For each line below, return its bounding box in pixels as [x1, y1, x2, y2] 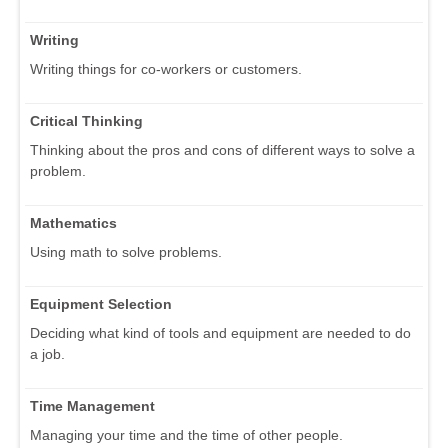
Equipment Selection [30, 296, 172, 313]
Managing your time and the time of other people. [30, 427, 343, 444]
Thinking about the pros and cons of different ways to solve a [30, 142, 415, 159]
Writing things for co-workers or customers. [30, 61, 302, 78]
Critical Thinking [30, 113, 143, 130]
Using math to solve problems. [30, 244, 222, 261]
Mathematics [30, 215, 117, 232]
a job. [30, 346, 65, 363]
